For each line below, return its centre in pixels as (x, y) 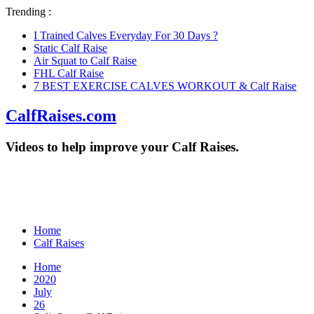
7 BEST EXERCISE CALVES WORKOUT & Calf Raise (165, 86)
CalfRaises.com (61, 115)
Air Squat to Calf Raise (85, 61)
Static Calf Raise (70, 48)
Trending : (28, 12)
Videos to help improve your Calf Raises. (122, 146)
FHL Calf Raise (69, 73)
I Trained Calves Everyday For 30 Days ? (126, 35)
